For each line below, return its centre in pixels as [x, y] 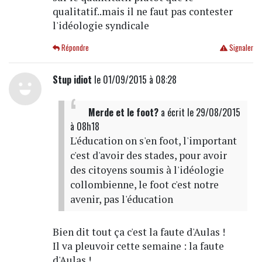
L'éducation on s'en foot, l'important [153, 140]
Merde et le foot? [123, 112]
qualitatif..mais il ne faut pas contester [142, 11]
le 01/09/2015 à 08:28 [134, 79]
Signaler [240, 47]
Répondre [75, 47]
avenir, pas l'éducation [121, 199]
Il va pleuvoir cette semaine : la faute [138, 246]
